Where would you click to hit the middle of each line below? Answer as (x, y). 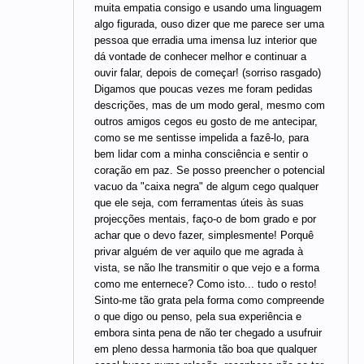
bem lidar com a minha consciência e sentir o (201, 154)
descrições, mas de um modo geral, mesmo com (210, 106)
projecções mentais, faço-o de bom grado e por (205, 219)
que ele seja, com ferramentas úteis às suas (199, 203)
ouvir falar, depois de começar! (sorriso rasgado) (208, 73)
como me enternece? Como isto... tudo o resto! (206, 284)
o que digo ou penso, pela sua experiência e (198, 317)
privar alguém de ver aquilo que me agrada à (199, 252)
